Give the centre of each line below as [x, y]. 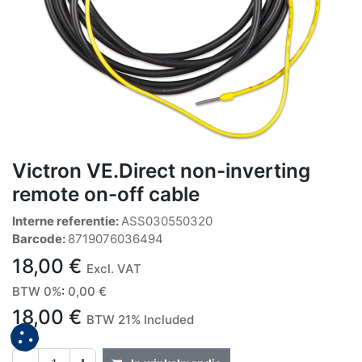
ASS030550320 [167, 221]
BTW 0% [37, 291]
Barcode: [40, 238]
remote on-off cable [106, 194]
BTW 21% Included [140, 319]
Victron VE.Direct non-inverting [161, 170]
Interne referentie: [67, 221]
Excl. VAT [114, 268]
